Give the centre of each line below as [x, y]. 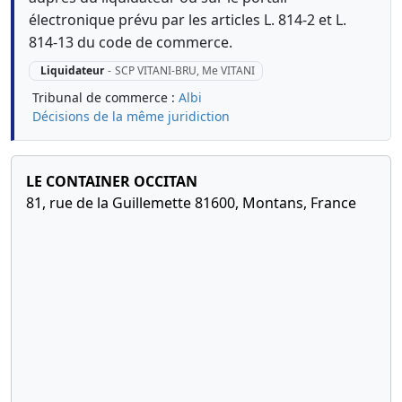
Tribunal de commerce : [105, 98]
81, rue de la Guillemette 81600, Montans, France [191, 203]
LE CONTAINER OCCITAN [112, 182]
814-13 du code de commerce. [131, 42]
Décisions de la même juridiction [131, 117]
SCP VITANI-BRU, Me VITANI [184, 71]
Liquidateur [72, 71]
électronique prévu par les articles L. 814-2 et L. [188, 20]
